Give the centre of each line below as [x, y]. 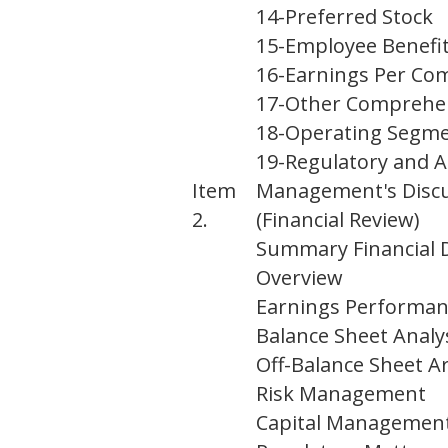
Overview [299, 278]
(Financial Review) [338, 220]
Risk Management [341, 394]
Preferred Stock [359, 17]
